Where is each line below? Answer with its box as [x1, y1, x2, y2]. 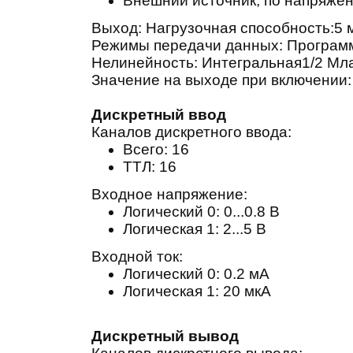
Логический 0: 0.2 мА [122, 266, 269, 282]
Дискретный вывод [91, 328, 239, 344]
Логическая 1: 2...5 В [122, 221, 266, 237]
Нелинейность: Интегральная [91, 54, 302, 71]
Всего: [122, 141, 168, 158]
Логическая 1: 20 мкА [122, 283, 271, 299]
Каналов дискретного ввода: [91, 124, 292, 140]
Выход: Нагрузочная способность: [91, 20, 334, 36]
